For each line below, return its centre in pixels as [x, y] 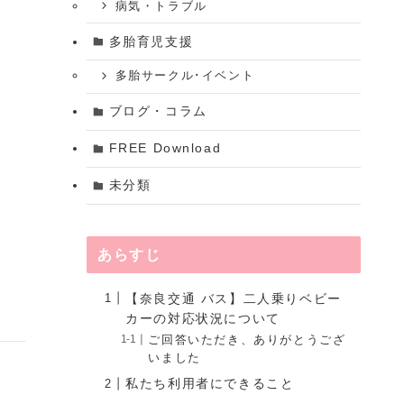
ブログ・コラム [158, 111]
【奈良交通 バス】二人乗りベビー [234, 298]
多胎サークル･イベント [185, 76]
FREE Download [165, 148]
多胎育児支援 [151, 41]
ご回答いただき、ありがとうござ [247, 340]
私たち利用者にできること [210, 384]
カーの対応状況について [203, 318]
